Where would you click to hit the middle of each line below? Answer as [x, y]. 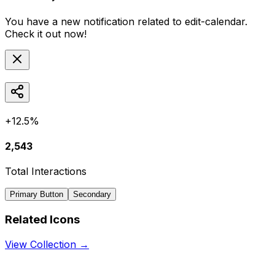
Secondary [92, 195]
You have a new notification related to [95, 21]
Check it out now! [46, 33]
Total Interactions [46, 172]
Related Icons [42, 219]
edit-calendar [215, 21]
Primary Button [37, 195]
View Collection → [47, 244]
